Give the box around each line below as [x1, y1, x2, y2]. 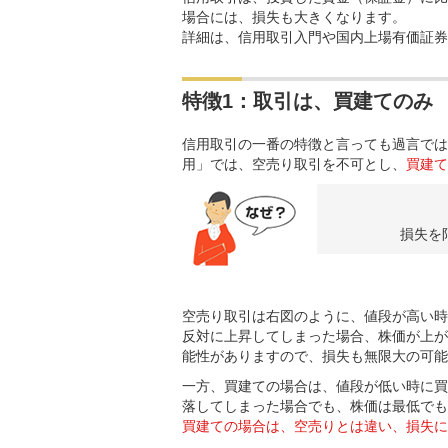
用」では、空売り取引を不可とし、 [182, 156, 406, 172]
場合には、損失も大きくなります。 [182, 9, 406, 25]
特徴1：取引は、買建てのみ [182, 90, 433, 112]
